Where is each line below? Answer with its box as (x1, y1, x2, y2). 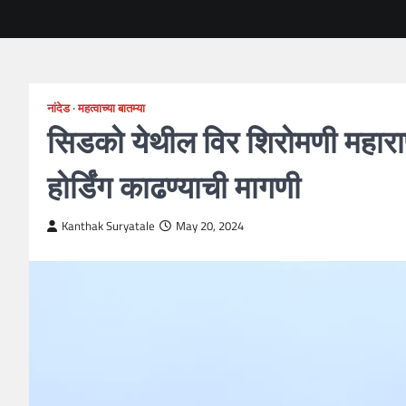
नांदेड (47, 100, 70, 117)
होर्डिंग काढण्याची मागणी (47, 169, 301, 206)
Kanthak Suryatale (62, 217, 155, 235)
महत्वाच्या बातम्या (78, 100, 145, 117)
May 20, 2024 (176, 217, 244, 235)
